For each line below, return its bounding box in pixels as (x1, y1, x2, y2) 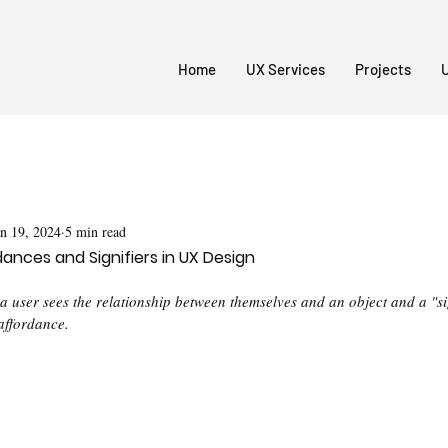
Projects (355, 60, 411, 78)
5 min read (65, 221, 126, 241)
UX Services (246, 60, 325, 78)
